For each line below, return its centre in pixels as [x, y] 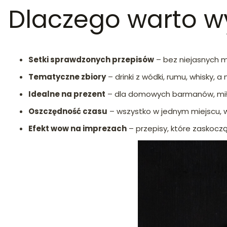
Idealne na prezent [67, 94]
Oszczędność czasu [68, 111]
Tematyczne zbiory [67, 77]
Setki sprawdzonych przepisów [91, 59]
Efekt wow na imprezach [78, 128]
